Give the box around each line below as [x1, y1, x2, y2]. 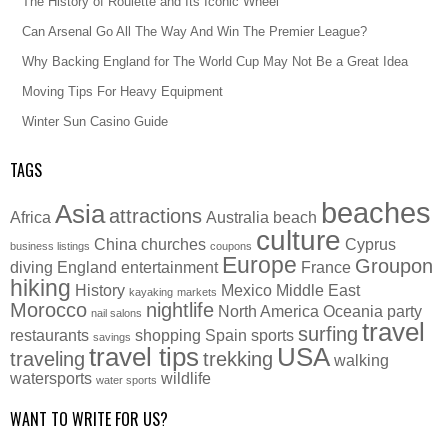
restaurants [10, 326, 89, 344]
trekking [203, 348, 273, 370]
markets [177, 286, 217, 298]
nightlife [146, 299, 214, 321]
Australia [206, 208, 269, 226]
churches [141, 235, 206, 253]
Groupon [355, 255, 433, 277]
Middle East [276, 281, 360, 299]
